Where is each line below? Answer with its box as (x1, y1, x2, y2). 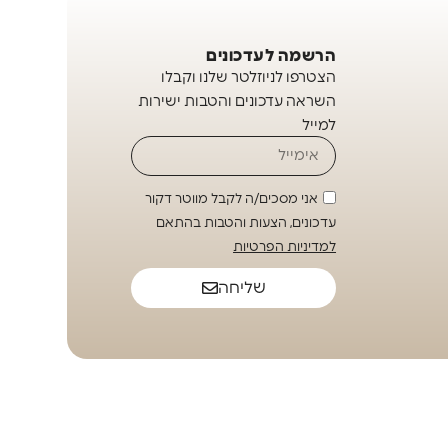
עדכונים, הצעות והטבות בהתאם (156, 217, 337, 231)
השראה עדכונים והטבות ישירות (138, 94, 337, 110)
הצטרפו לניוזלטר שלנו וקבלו (161, 70, 337, 86)
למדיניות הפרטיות (233, 241, 337, 255)
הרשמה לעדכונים (206, 48, 337, 65)
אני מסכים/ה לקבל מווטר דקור (145, 193, 319, 207)
